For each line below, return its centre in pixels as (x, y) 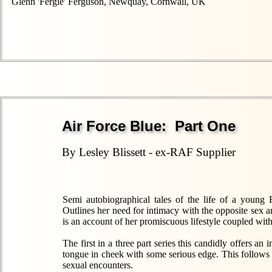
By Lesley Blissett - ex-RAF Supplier (149, 152)
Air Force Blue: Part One (149, 126)
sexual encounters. (98, 265)
